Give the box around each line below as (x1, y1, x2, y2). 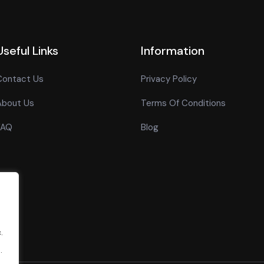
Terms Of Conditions (141, 97, 226, 109)
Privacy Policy (141, 73, 197, 85)
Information (141, 43, 204, 58)
